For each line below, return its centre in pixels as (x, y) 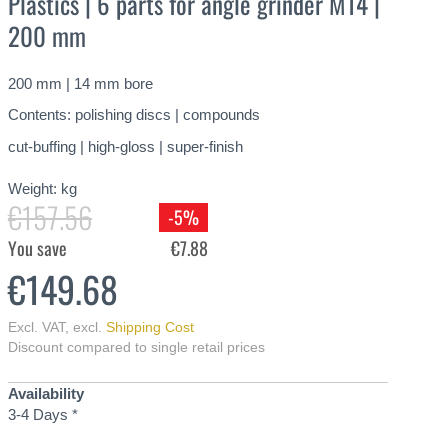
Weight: (32, 188)
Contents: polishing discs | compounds (134, 115)
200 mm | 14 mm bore (80, 83)
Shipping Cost (150, 327)
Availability (46, 393)
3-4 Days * (43, 414)
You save (37, 247)
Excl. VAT (36, 327)
